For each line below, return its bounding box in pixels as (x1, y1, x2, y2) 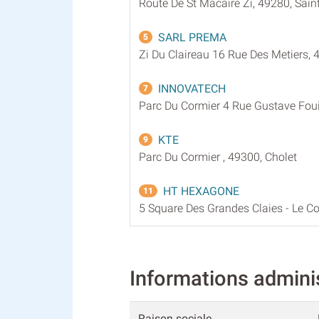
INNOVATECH (158, 81, 226, 95)
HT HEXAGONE (163, 184, 239, 198)
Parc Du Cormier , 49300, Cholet (139, 150, 297, 164)
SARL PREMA (158, 30, 226, 44)
